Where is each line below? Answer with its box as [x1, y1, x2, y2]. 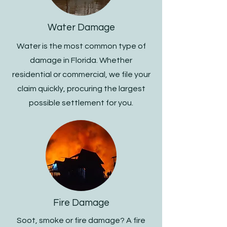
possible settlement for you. [29, 99, 133, 107]
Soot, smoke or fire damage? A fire [17, 216, 145, 224]
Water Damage [47, 22, 115, 32]
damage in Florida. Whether [30, 56, 132, 64]
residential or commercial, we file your [12, 70, 150, 79]
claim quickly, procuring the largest [17, 85, 145, 93]
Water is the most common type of [16, 42, 146, 50]
